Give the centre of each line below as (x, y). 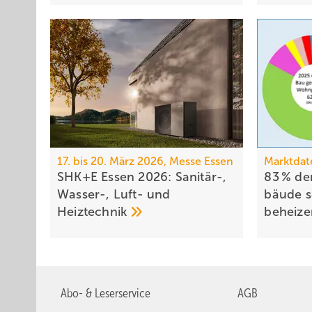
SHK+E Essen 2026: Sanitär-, (142, 177)
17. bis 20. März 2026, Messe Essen (145, 162)
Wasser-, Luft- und (114, 195)
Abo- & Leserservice (106, 294)
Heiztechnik (94, 212)
